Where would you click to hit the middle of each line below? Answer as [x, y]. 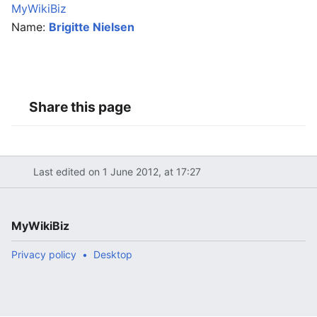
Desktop [113, 254]
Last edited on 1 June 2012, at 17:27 [117, 172]
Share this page [80, 107]
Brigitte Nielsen [92, 27]
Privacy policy [44, 254]
